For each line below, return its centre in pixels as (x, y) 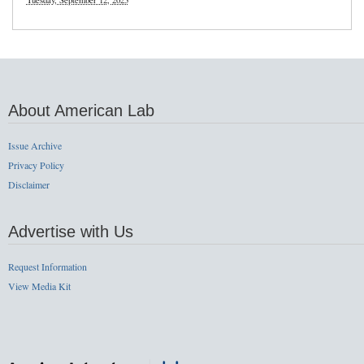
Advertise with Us (71, 232)
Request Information (48, 267)
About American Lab (81, 111)
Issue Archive (35, 146)
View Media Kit (39, 286)
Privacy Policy (36, 165)
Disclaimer (29, 185)
